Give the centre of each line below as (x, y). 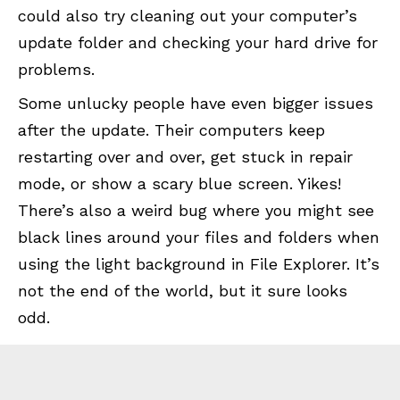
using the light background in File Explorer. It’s (199, 264)
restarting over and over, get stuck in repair (185, 157)
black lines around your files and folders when (199, 237)
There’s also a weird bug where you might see (196, 211)
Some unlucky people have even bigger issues (196, 104)
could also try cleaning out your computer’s (187, 16)
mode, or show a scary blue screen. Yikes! (179, 184)
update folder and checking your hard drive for (198, 43)
